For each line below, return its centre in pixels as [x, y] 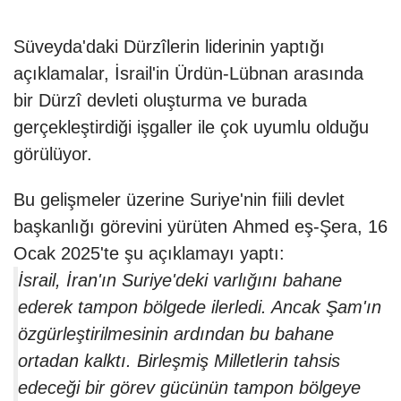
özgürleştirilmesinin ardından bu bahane [176, 334]
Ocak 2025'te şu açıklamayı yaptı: [149, 254]
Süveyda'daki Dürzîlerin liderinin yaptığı [169, 47]
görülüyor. [53, 154]
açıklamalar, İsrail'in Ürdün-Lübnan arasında [188, 74]
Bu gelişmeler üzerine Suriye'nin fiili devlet [179, 200]
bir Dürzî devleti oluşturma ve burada [160, 101]
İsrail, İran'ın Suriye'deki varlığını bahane [180, 281]
